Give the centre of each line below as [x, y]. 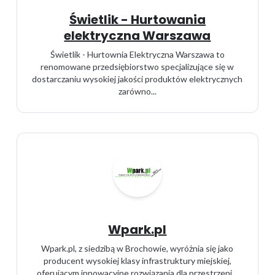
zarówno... [137, 91]
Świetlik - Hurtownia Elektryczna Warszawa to [137, 54]
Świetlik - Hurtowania [137, 20]
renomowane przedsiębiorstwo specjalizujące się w [137, 67]
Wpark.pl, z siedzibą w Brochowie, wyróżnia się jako [137, 248]
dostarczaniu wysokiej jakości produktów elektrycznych [137, 79]
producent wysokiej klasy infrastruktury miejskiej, [137, 261]
